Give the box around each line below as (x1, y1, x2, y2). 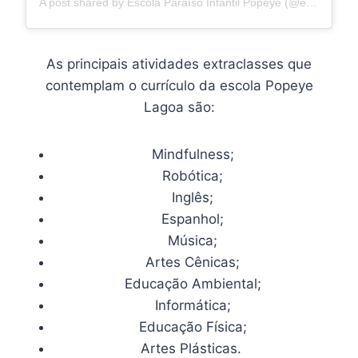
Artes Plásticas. (140, 340, 245, 356)
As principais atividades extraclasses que (46, 55, 312, 72)
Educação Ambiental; (124, 275, 261, 292)
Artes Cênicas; (145, 253, 240, 270)
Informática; (154, 296, 231, 313)
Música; (168, 232, 217, 249)
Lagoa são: (143, 98, 215, 115)
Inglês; (172, 189, 213, 205)
